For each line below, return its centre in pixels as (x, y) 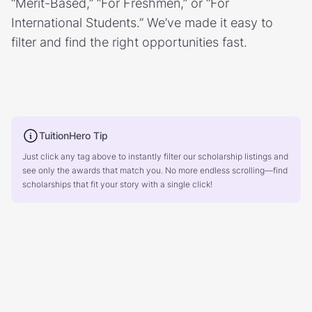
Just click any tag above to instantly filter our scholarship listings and (155, 156)
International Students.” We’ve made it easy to (142, 23)
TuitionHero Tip (73, 135)
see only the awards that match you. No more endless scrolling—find (155, 170)
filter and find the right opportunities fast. (129, 42)
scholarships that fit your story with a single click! (117, 184)
